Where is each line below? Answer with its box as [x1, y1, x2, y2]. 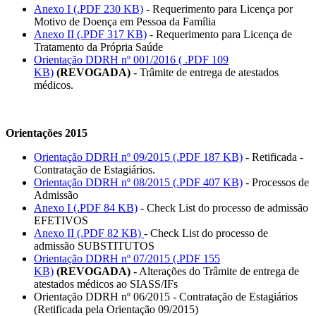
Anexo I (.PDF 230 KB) [34, 3, 143, 16]
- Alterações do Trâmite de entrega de [130, 265, 299, 278]
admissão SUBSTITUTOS [34, 240, 154, 253]
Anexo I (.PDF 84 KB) [34, 202, 138, 214]
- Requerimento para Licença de [147, 28, 292, 41]
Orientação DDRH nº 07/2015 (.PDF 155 [34, 253, 220, 265]
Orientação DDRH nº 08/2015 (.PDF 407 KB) [34, 176, 243, 189]
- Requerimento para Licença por [143, 3, 293, 16]
